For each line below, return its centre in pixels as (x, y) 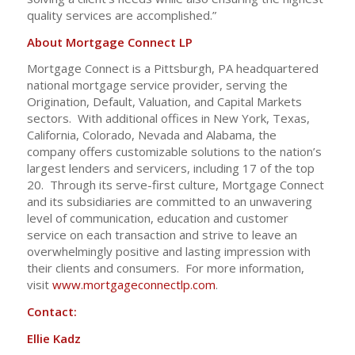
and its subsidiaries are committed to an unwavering (169, 202)
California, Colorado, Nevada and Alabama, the (151, 135)
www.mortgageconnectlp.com (134, 285)
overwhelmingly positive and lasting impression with (168, 252)
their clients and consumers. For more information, (165, 268)
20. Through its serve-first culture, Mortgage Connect (175, 185)
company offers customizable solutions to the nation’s (174, 152)
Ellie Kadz (53, 338)
